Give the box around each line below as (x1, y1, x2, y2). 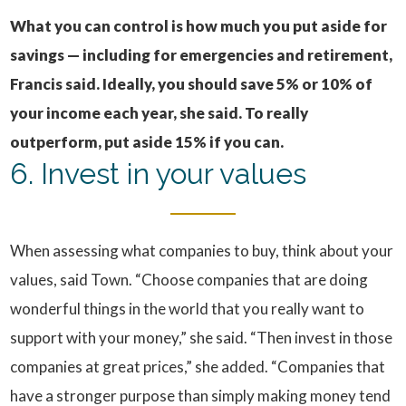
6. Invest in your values (10, 157, 307, 190)
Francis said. (10, 74, 101, 93)
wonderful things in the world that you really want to (10, 299, 365, 318)
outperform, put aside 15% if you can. (10, 132, 285, 151)
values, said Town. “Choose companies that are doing (10, 270, 369, 289)
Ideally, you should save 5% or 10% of (102, 74, 373, 93)
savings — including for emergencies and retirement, (10, 45, 393, 64)
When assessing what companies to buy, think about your (10, 241, 394, 260)
